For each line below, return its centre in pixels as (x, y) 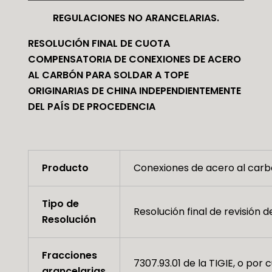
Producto (65, 168)
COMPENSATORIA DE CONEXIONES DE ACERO (134, 59)
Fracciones (69, 256)
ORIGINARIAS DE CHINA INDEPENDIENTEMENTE (134, 91)
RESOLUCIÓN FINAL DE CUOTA (99, 44)
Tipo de (60, 204)
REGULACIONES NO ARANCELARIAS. (136, 18)
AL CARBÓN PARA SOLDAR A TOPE (108, 75)
